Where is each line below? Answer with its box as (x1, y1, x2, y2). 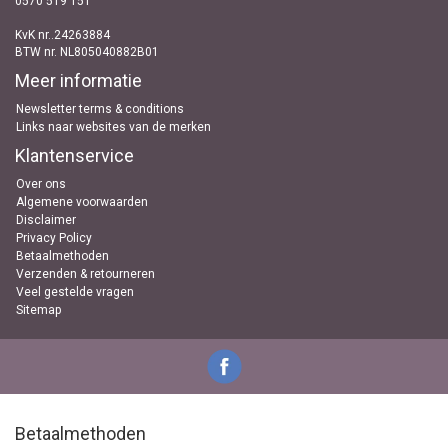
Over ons (16, 177, 66, 191)
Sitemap (16, 303, 61, 317)
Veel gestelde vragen (16, 285, 134, 299)
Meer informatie (15, 70, 142, 91)
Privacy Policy (16, 231, 92, 245)
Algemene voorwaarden (16, 195, 148, 209)
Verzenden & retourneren (16, 267, 155, 281)
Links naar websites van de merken (16, 120, 211, 134)
